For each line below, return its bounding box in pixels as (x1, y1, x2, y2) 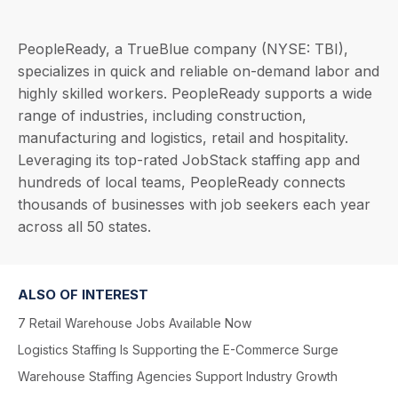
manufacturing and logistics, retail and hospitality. (18, 129, 348, 147)
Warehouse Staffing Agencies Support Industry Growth (18, 369, 338, 384)
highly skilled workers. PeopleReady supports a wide (18, 84, 372, 102)
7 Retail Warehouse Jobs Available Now (18, 315, 251, 330)
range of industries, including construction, (18, 107, 306, 124)
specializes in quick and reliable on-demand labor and (18, 62, 379, 80)
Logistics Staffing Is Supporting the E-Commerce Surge (18, 342, 338, 357)
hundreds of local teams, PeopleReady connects (18, 173, 346, 191)
